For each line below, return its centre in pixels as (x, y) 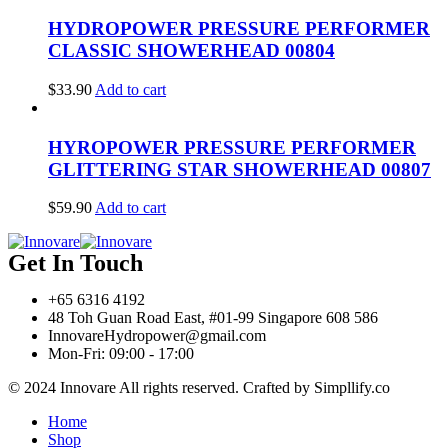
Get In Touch (75, 263)
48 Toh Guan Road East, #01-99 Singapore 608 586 (213, 318)
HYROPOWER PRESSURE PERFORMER (232, 147)
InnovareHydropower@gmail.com (157, 336)
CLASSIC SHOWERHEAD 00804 (191, 50)
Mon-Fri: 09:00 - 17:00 (121, 354)
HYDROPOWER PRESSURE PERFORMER (239, 28)
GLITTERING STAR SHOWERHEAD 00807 (239, 169)
